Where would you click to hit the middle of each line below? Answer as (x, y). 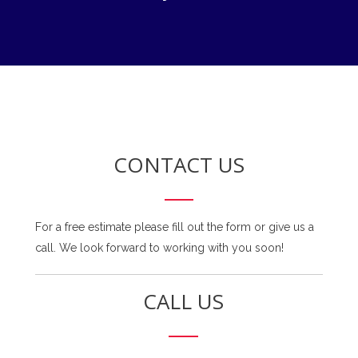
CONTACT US (179, 164)
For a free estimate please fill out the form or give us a (175, 227)
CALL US (183, 301)
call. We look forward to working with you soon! (159, 247)
